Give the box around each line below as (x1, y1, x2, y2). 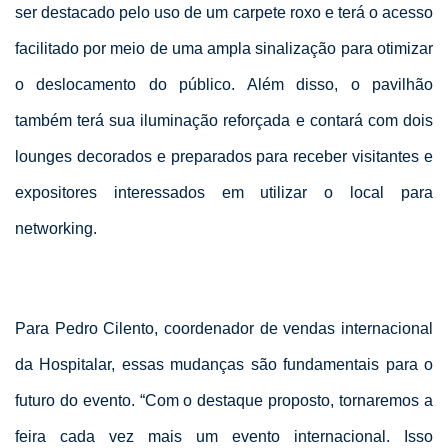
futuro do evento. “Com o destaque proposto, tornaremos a (15, 392, 433, 410)
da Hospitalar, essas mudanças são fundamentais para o (15, 356, 433, 374)
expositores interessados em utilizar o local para (15, 184, 433, 202)
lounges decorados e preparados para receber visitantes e (15, 148, 433, 166)
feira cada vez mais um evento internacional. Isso (15, 428, 433, 446)
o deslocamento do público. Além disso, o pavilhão (15, 76, 433, 94)
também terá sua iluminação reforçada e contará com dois (15, 112, 433, 130)
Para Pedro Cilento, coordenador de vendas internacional (15, 320, 433, 338)
